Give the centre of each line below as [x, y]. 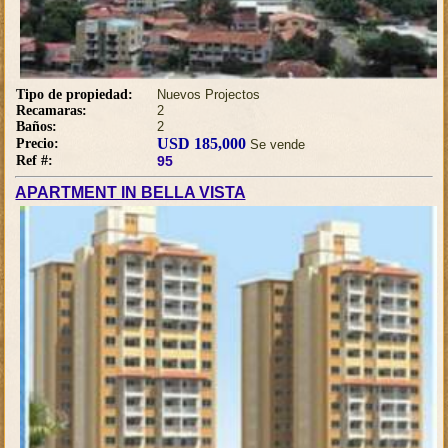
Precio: [38, 144]
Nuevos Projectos [209, 95]
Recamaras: [52, 111]
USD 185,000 [202, 144]
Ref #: [35, 161]
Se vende [276, 145]
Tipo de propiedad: [75, 95]
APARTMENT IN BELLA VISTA [130, 193]
